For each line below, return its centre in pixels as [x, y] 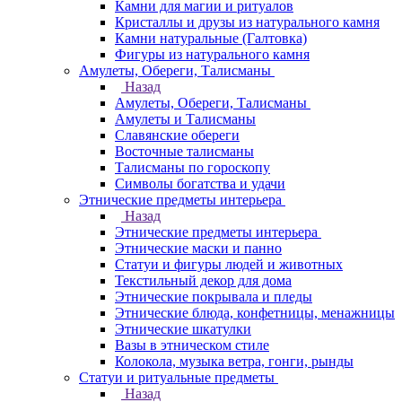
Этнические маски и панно [198, 248]
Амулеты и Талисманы [185, 119]
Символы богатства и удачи [200, 184]
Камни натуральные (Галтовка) [211, 38]
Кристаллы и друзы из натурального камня [247, 22]
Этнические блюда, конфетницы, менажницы [255, 313]
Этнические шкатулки [183, 329]
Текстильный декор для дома [203, 280]
